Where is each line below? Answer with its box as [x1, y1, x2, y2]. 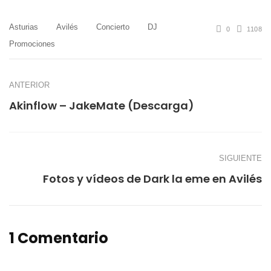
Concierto [96, 22, 129, 32]
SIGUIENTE [219, 154, 262, 163]
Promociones [9, 39, 55, 49]
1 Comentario [9, 228, 108, 249]
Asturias [9, 22, 38, 32]
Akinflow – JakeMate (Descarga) [9, 98, 194, 114]
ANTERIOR [9, 80, 50, 90]
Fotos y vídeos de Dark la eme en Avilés [43, 171, 262, 187]
